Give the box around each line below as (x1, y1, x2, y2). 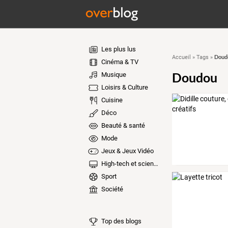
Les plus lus (99, 45, 136, 53)
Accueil (172, 54, 191, 61)
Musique (99, 71, 126, 78)
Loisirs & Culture (99, 83, 148, 91)
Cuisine (99, 96, 123, 104)
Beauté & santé (99, 122, 145, 129)
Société (99, 185, 123, 193)
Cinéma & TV (99, 58, 138, 66)
